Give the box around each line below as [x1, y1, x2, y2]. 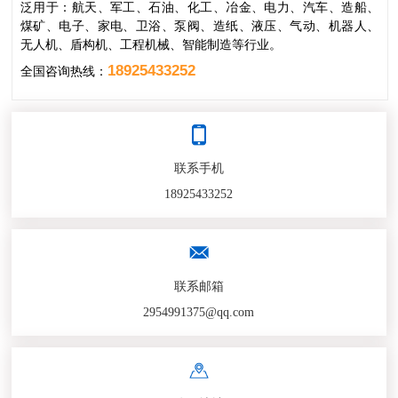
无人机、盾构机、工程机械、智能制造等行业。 [20, 36, 282, 52]
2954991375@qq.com [143, 304, 255, 319]
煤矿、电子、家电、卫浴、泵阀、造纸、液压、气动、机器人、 [20, 18, 380, 33]
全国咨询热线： [20, 64, 107, 79]
